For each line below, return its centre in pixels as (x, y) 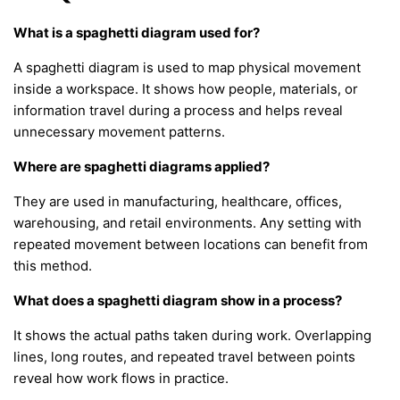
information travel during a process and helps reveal (178, 110)
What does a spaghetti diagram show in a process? (178, 300)
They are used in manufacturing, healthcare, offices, (178, 201)
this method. (53, 266)
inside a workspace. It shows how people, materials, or (186, 89)
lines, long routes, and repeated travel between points (184, 357)
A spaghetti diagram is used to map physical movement (187, 67)
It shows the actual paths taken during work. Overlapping (192, 335)
